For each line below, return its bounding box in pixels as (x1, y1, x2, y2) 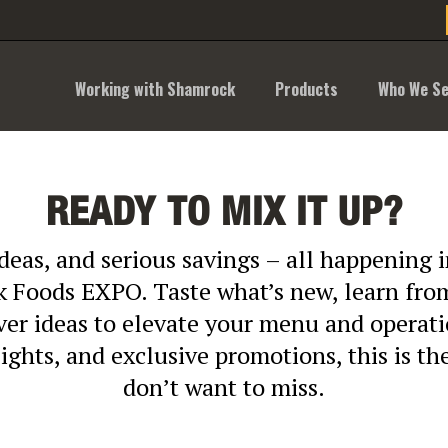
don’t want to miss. (123, 371, 325, 403)
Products (274, 77, 338, 101)
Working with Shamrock (74, 77, 235, 101)
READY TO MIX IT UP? (45, 193, 403, 233)
